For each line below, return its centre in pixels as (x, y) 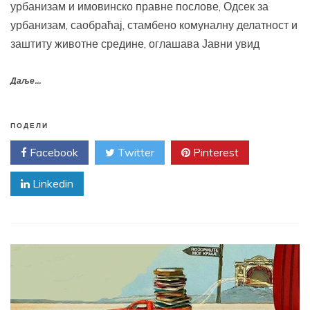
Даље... (26, 82)
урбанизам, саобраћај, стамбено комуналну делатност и (154, 25)
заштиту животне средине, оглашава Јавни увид (135, 44)
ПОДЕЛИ (29, 126)
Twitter (135, 153)
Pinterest (215, 153)
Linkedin (52, 184)
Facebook (53, 153)
